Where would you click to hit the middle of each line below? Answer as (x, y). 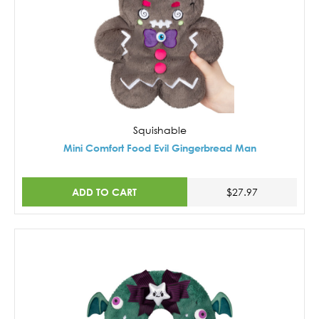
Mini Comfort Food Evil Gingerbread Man (159, 148)
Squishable (159, 130)
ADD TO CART (105, 192)
